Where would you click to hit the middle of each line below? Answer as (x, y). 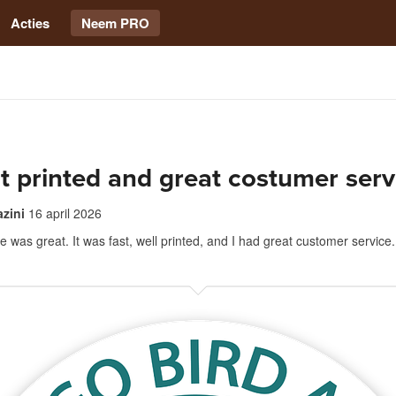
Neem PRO (115, 23)
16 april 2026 (65, 213)
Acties (30, 23)
